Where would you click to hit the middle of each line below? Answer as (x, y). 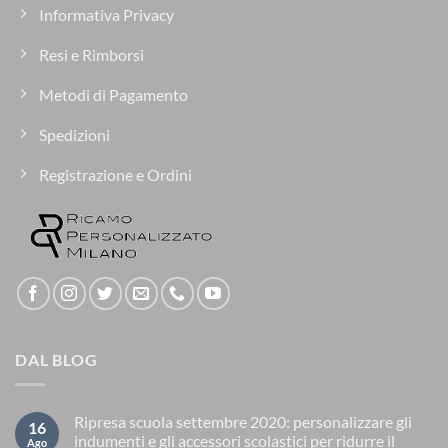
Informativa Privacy (106, 14)
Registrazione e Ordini (115, 174)
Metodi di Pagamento (113, 94)
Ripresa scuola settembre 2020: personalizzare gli (243, 421)
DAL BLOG (56, 360)
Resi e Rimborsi (91, 54)
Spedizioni (74, 134)
